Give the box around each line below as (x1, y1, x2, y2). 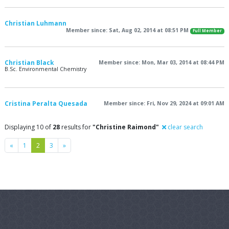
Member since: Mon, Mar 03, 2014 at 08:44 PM (99, 59, 224, 66)
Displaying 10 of (5, 123, 53, 131)
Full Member (192, 28, 222, 34)
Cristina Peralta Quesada (5, 99, 87, 108)
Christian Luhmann (5, 19, 66, 28)
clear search (166, 123, 203, 131)
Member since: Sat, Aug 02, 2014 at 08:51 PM (65, 27, 190, 34)
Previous (13, 140, 38, 149)
